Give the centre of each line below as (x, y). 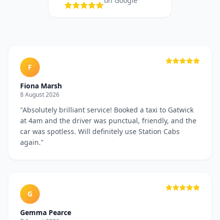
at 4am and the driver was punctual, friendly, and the (108, 121)
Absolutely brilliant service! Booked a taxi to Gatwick (108, 110)
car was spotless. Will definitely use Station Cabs (100, 131)
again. (30, 142)
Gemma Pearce (46, 212)
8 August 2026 (40, 95)
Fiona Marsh (41, 86)
